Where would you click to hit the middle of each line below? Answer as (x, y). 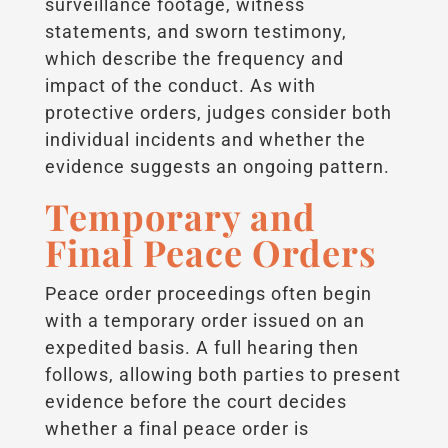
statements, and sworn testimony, (195, 31)
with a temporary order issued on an (204, 320)
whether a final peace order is (176, 428)
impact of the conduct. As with (180, 85)
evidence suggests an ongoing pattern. (217, 166)
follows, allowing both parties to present (222, 374)
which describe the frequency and (194, 58)
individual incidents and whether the (205, 139)
